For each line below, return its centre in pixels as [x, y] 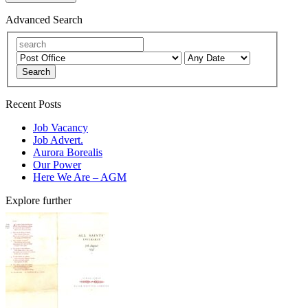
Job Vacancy [60, 127]
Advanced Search [44, 20]
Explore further [38, 200]
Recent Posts [33, 104]
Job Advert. [58, 140]
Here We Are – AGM [80, 177]
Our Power [57, 164]
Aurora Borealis [68, 152]
